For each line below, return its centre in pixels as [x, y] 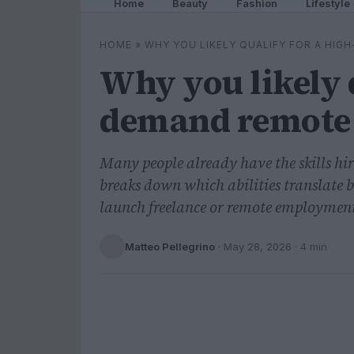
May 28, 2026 [258, 246]
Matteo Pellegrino [170, 246]
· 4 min [309, 246]
